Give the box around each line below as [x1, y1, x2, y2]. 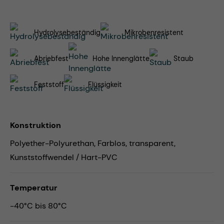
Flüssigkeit [88, 80, 122, 89]
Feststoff [34, 80, 64, 89]
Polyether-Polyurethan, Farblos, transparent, [10, 138, 175, 149]
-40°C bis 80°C [10, 200, 67, 211]
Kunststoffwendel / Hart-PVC [10, 152, 117, 163]
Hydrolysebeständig [34, 28, 100, 37]
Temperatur [10, 182, 57, 193]
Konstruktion [10, 120, 61, 131]
